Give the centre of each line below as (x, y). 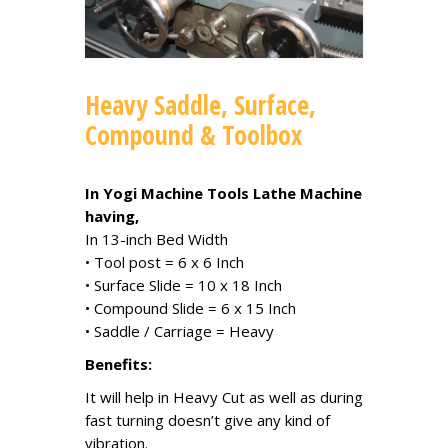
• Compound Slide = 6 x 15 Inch (190, 307)
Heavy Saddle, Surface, (200, 104)
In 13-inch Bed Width (156, 238)
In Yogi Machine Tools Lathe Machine (223, 192)
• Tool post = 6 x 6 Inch (164, 261)
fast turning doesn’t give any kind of (207, 419)
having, (112, 215)
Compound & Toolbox (193, 134)
